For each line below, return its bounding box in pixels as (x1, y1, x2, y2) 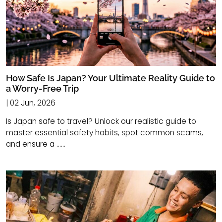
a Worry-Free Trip (6, 83, 79, 94)
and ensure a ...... (6, 139, 65, 150)
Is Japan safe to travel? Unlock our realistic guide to (6, 116, 196, 127)
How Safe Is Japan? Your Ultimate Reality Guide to (6, 73, 215, 84)
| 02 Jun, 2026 (6, 98, 55, 109)
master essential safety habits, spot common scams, (6, 127, 203, 138)
